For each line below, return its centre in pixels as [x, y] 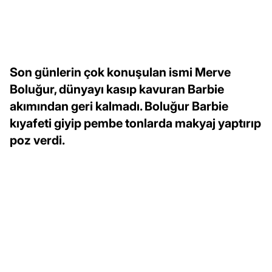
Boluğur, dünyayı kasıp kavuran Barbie [117, 90]
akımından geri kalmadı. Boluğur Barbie [119, 107]
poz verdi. [37, 141]
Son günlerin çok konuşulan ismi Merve [120, 73]
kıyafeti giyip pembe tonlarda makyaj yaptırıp [135, 124]
